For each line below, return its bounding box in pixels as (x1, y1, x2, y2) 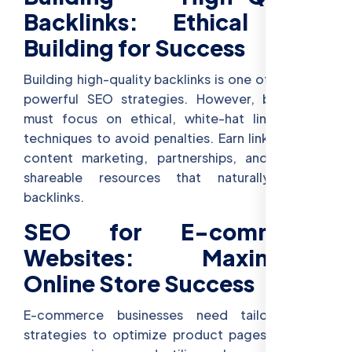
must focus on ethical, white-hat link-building (24, 110, 328, 127)
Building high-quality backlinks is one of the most (24, 71, 328, 88)
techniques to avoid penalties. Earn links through (24, 130, 328, 147)
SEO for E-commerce (24, 218, 328, 246)
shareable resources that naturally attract (24, 169, 328, 186)
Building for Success (24, 33, 245, 61)
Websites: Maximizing (24, 244, 328, 272)
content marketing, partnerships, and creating (24, 149, 328, 167)
